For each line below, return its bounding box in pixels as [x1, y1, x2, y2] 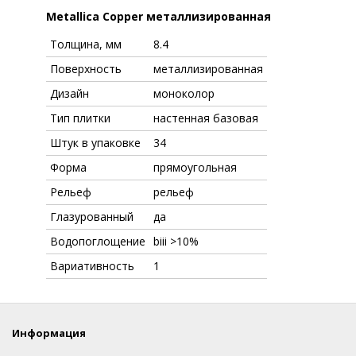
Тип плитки [50, 110, 110, 126]
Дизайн [50, 86, 89, 102]
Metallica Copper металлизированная [46, 9, 271, 25]
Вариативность [50, 258, 134, 274]
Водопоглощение [50, 234, 145, 250]
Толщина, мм [50, 37, 122, 52]
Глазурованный [50, 209, 133, 225]
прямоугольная [153, 160, 237, 176]
